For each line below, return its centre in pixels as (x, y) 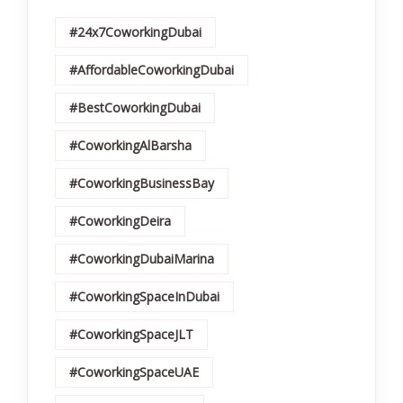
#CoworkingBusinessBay (142, 183)
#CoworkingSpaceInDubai (144, 296)
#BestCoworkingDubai (135, 107)
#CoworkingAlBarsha (130, 145)
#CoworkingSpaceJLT (131, 334)
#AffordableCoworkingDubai (152, 70)
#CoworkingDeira (120, 221)
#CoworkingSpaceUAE (134, 372)
